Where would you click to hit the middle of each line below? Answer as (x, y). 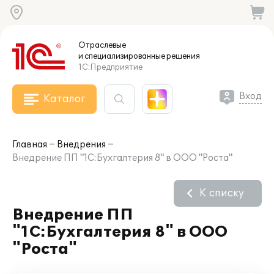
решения (183, 56)
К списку (222, 193)
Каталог (64, 99)
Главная (30, 145)
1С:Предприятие (110, 67)
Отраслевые (102, 45)
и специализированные (122, 56)
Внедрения (81, 145)
